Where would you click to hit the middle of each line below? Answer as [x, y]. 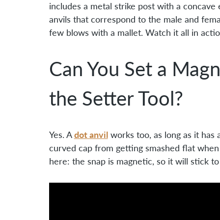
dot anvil [91, 134]
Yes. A [61, 134]
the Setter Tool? [116, 98]
